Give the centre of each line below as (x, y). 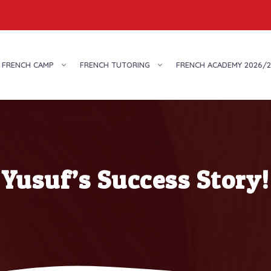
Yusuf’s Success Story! (135, 179)
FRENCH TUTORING (115, 65)
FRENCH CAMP (28, 65)
